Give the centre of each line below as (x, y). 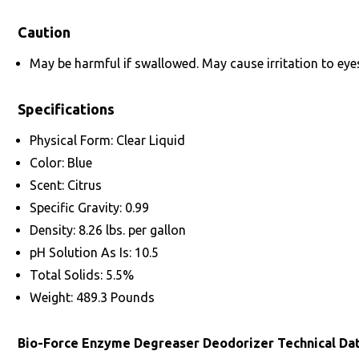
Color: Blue (61, 163)
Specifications (66, 109)
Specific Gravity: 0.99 (89, 208)
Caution (44, 32)
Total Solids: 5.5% (82, 275)
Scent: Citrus (66, 185)
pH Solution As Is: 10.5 (94, 252)
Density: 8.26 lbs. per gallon (108, 230)
